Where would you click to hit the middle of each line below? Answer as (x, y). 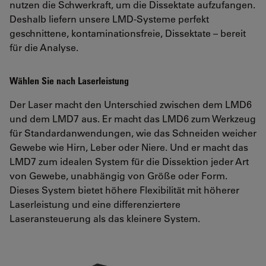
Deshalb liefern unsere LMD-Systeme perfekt (109, 19)
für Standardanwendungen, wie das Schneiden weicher (133, 133)
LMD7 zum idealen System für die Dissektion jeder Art (129, 161)
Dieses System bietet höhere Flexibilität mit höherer (124, 190)
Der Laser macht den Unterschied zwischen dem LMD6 (131, 104)
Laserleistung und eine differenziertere (95, 204)
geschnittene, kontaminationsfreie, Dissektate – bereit (128, 33)
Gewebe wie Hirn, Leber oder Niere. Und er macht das (129, 147)
